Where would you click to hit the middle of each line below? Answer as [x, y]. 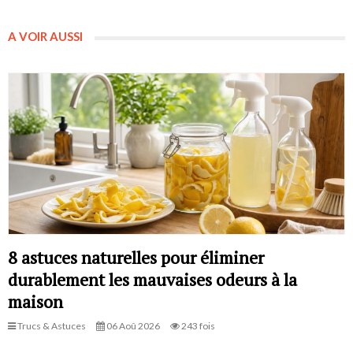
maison [35, 302]
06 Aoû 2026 [132, 326]
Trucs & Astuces [51, 326]
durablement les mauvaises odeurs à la [152, 280]
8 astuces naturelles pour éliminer [136, 258]
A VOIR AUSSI [45, 36]
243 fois [197, 326]
